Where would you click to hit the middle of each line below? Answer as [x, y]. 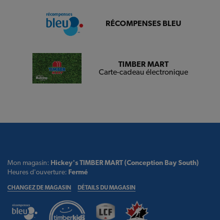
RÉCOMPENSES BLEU [143, 24]
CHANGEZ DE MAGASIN [39, 188]
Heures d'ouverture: [38, 172]
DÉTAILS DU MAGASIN [106, 188]
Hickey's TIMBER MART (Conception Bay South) [125, 163]
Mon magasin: [29, 163]
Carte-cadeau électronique [143, 72]
